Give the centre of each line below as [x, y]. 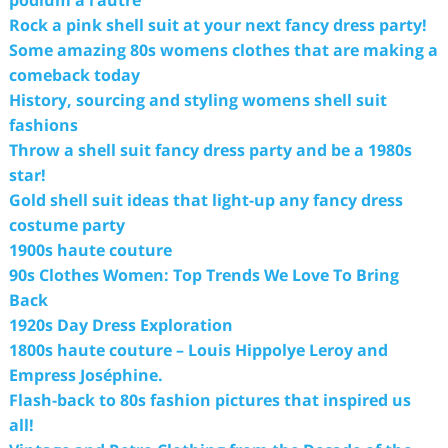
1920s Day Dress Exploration [120, 324]
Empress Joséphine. [85, 374]
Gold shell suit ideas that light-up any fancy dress [205, 199]
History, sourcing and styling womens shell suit [197, 99]
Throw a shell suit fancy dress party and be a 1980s [210, 149]
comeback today [74, 74]
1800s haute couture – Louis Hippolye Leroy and [198, 349]
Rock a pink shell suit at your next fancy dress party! [217, 24]
